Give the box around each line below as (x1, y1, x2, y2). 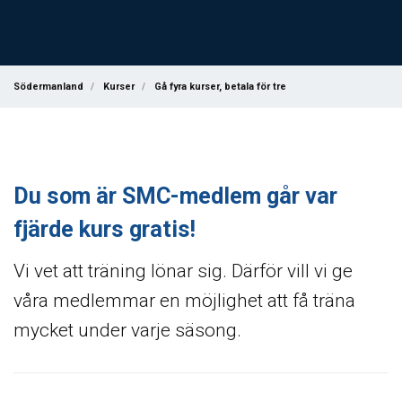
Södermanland (13, 80, 83, 92)
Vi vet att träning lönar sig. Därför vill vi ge (13, 260, 353, 283)
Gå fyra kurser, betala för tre (154, 80, 287, 92)
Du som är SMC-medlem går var (13, 182, 337, 209)
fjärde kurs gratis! (13, 215, 196, 242)
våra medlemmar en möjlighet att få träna (13, 290, 355, 312)
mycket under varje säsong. (13, 319, 241, 342)
